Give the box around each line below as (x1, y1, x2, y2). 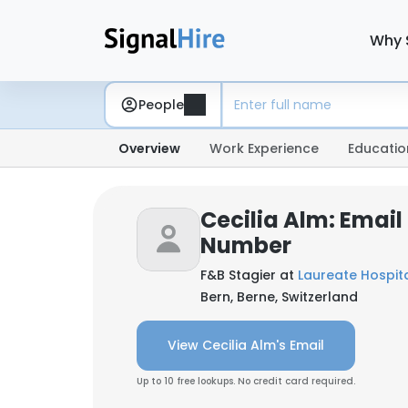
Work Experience (209, 139, 319, 158)
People (138, 95, 184, 114)
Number (200, 230, 291, 260)
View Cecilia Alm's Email (168, 336, 324, 354)
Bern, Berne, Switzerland (200, 288, 358, 306)
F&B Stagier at (200, 266, 298, 284)
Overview (118, 139, 180, 158)
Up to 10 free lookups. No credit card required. (137, 374, 355, 388)
